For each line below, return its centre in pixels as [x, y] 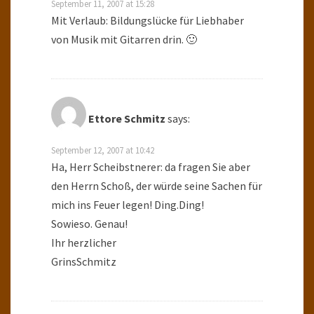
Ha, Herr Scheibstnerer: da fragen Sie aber [151, 166]
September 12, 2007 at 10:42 [103, 150]
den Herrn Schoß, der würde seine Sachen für [157, 185]
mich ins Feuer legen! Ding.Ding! [128, 204]
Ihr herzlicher [84, 242]
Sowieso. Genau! [89, 223]
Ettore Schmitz [127, 118]
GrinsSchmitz [84, 261]
